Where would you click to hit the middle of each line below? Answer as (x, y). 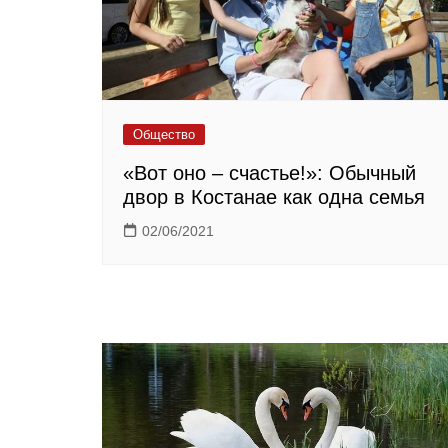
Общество (164, 135)
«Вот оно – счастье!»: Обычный (269, 173)
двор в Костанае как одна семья (274, 197)
